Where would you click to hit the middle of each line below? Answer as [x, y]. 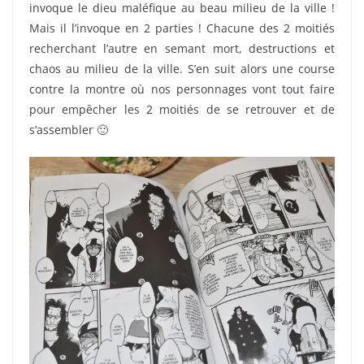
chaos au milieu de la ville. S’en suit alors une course [182, 69]
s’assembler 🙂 [69, 130]
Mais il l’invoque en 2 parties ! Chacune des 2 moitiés [182, 28]
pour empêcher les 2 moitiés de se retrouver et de [182, 110]
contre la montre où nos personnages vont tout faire [182, 89]
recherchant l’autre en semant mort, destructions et [182, 49]
